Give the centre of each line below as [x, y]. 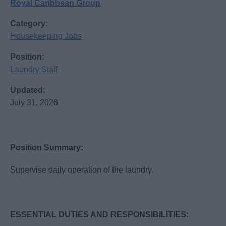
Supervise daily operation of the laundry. [82, 170]
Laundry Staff [34, 70]
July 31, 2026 [34, 103]
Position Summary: [47, 148]
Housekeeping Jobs [46, 36]
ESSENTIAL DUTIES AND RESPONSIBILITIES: [99, 214]
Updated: [28, 90]
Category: [29, 24]
